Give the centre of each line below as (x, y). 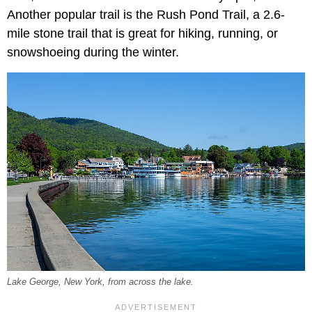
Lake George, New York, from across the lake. (100, 282)
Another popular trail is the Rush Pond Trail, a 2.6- (146, 14)
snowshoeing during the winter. (93, 52)
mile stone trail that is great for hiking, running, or (142, 33)
